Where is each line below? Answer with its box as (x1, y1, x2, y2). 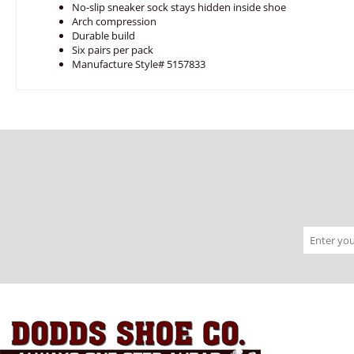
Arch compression (72, 14, 156, 28)
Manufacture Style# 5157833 (72, 57, 205, 71)
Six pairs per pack (72, 43, 153, 57)
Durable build (72, 28, 135, 43)
